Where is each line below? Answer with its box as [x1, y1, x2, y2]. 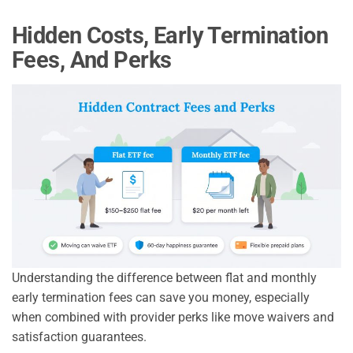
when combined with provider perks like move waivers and [12, 310, 334, 325]
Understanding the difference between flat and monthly [12, 270, 317, 286]
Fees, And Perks [12, 46, 172, 73]
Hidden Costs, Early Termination [12, 21, 329, 49]
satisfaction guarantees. [12, 329, 147, 345]
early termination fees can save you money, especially [12, 290, 310, 306]
